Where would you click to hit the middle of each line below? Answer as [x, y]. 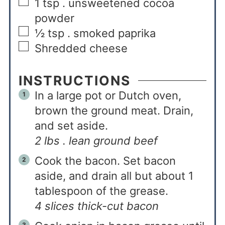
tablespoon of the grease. [101, 191]
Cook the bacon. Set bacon [105, 160]
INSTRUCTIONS [74, 80]
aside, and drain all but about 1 [114, 176]
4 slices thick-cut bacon [96, 206]
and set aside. [71, 125]
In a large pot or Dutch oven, [108, 95]
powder [54, 18]
